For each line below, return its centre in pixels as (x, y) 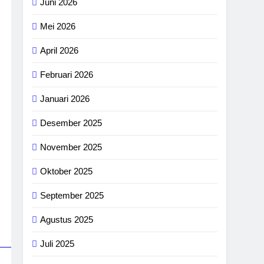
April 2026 (60, 50)
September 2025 (72, 195)
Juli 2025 (57, 244)
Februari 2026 (67, 75)
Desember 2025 (71, 123)
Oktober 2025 (67, 171)
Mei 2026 (58, 26)
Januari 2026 (65, 99)
